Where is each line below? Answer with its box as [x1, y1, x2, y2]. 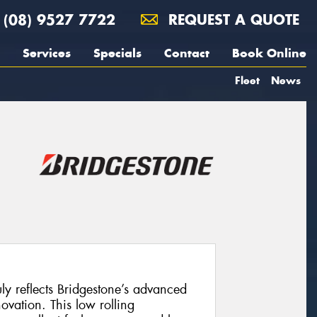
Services [23, 45, 71, 61]
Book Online [232, 45, 306, 61]
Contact [164, 45, 209, 61]
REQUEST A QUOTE [163, 11, 299, 28]
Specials [93, 45, 142, 61]
